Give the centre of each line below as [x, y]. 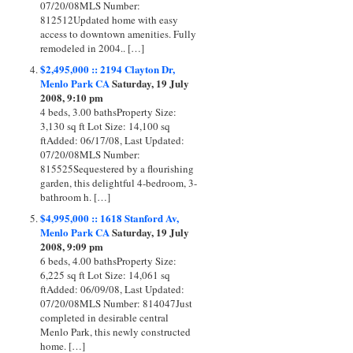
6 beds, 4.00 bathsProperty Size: [108, 260]
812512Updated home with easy [109, 19]
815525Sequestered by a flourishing [117, 168]
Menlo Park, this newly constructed [115, 331]
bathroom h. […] [75, 197]
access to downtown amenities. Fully [118, 33]
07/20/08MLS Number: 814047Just [116, 303]
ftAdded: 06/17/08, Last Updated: [112, 140]
